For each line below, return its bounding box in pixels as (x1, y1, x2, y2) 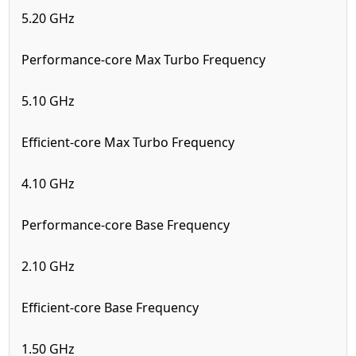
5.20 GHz (21, 9, 75, 27)
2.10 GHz (21, 257, 75, 275)
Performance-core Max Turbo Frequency (21, 50, 269, 68)
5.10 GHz (21, 91, 75, 110)
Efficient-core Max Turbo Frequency (21, 133, 238, 151)
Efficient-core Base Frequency (21, 298, 199, 316)
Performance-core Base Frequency (21, 215, 230, 234)
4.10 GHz (21, 174, 75, 192)
